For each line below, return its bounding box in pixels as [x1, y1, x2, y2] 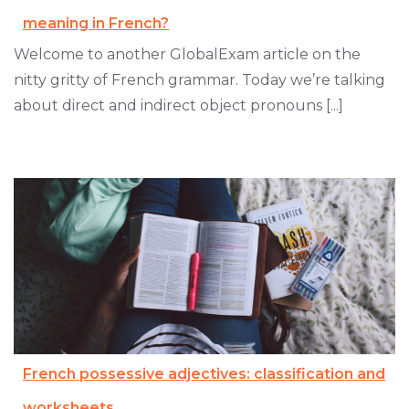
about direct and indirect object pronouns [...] [14, 97, 343, 115]
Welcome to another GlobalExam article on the [14, 46, 361, 64]
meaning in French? [23, 15, 169, 33]
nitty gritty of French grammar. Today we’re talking [14, 71, 385, 89]
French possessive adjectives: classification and [23, 365, 385, 383]
